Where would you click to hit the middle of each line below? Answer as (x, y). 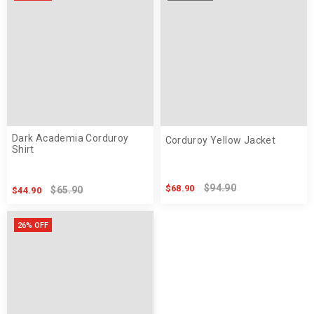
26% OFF (33, 226)
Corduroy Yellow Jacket (220, 140)
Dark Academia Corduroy (70, 138)
